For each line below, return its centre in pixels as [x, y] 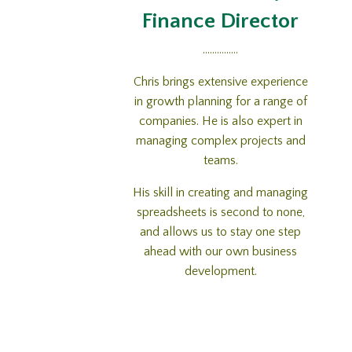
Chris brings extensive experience [220, 81]
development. [220, 271]
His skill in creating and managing [221, 192]
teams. [220, 160]
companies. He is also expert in [220, 121]
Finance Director [221, 20]
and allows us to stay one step [221, 231]
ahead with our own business [221, 251]
